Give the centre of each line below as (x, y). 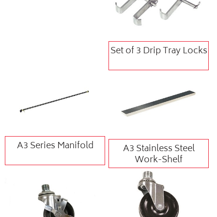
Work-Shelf (159, 160)
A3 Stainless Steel (159, 149)
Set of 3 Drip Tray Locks (159, 51)
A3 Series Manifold (55, 146)
